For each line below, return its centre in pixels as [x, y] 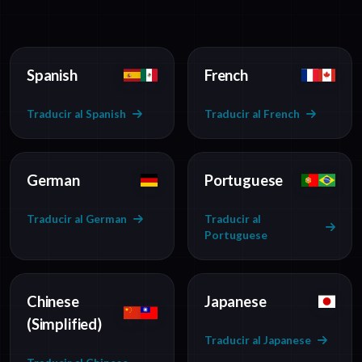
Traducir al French [252, 114]
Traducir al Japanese [258, 341]
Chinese [53, 302]
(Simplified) [64, 324]
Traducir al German [77, 219]
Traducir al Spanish [76, 114]
